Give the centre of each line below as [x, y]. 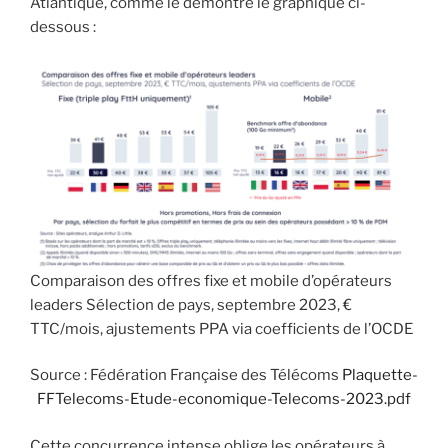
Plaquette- [380, 375]
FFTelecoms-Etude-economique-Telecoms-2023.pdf [224, 399]
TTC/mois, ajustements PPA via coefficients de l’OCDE [221, 328]
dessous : [63, 27]
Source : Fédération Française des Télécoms [186, 375]
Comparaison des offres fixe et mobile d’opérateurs [211, 280]
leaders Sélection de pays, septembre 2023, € [191, 304]
